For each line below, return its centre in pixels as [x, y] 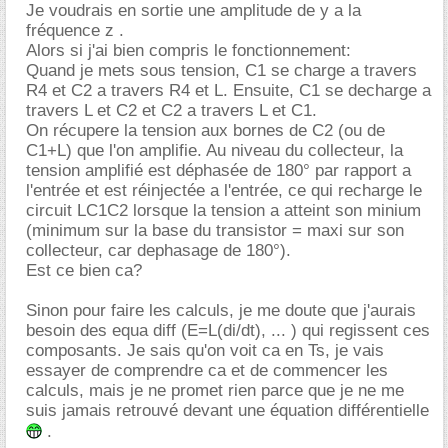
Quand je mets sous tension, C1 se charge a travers [221, 70]
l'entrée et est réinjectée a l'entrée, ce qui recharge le [224, 190]
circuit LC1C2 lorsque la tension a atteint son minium [223, 210]
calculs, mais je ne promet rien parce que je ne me [215, 390]
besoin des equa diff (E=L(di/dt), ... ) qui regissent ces [228, 330]
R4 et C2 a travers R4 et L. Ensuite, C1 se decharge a [228, 90]
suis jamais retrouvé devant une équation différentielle [227, 410]
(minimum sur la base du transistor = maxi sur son [215, 230]
